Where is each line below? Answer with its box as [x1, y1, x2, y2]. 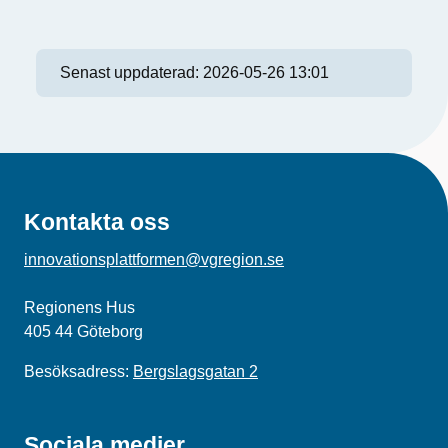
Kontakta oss [24, 209, 170, 235]
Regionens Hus [24, 299, 135, 316]
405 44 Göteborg [24, 323, 143, 340]
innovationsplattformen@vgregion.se [24, 251, 284, 268]
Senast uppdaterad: [60, 64, 203, 81]
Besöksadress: [24, 363, 133, 380]
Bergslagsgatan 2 [133, 363, 258, 380]
